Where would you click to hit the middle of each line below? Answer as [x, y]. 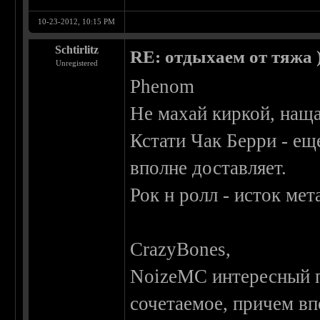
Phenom [162, 87]
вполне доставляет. [209, 168]
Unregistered [76, 63]
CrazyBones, [181, 250]
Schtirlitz [76, 50]
